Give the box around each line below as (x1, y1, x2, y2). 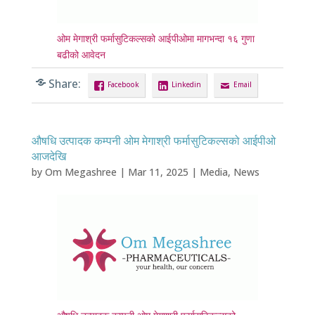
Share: (48, 77, 81, 92)
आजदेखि (31, 148, 66, 164)
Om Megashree (44, 165, 117, 179)
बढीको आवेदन (56, 48, 105, 62)
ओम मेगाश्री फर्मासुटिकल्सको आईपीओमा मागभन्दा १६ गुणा (56, 32, 255, 46)
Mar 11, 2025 (127, 165, 188, 179)
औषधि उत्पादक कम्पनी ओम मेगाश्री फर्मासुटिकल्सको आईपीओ (31, 132, 276, 148)
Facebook (107, 80, 139, 90)
